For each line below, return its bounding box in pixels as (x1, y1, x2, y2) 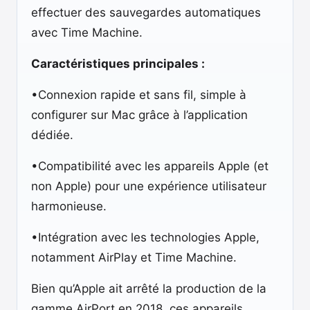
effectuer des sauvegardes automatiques (31, 6, 261, 19)
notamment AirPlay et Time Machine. (31, 250, 237, 264)
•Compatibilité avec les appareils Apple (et (31, 159, 268, 173)
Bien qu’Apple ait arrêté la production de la (31, 282, 266, 295)
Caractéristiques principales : (31, 57, 205, 71)
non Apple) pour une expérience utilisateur (31, 179, 266, 193)
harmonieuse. (31, 199, 107, 213)
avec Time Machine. (31, 26, 143, 39)
